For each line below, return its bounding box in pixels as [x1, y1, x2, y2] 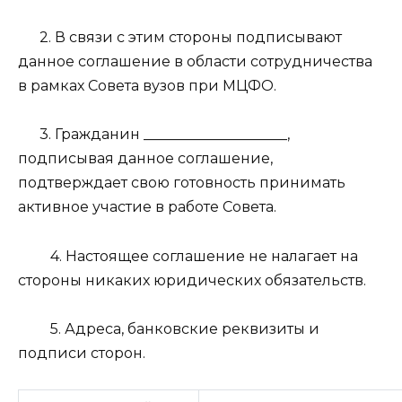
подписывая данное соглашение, [18, 150, 273, 168]
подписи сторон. [18, 344, 145, 362]
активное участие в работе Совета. [18, 198, 276, 216]
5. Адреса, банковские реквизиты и [50, 319, 319, 337]
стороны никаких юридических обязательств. [18, 271, 366, 289]
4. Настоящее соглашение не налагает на [50, 247, 358, 265]
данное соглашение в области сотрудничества [18, 53, 372, 71]
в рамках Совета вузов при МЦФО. [18, 77, 276, 95]
